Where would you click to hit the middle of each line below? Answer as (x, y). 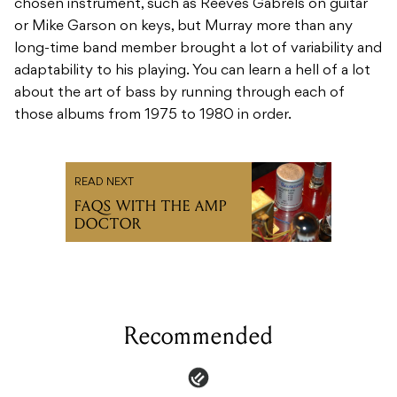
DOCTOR (108, 224)
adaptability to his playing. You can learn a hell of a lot (192, 71)
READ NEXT (104, 183)
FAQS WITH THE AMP (151, 206)
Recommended (198, 336)
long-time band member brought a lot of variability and (198, 49)
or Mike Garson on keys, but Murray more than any (183, 27)
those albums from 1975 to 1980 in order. (153, 116)
